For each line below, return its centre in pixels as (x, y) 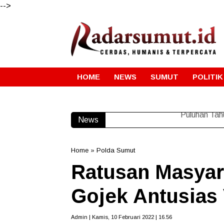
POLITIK (208, 76)
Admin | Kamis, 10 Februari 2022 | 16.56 (121, 217)
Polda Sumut (116, 150)
